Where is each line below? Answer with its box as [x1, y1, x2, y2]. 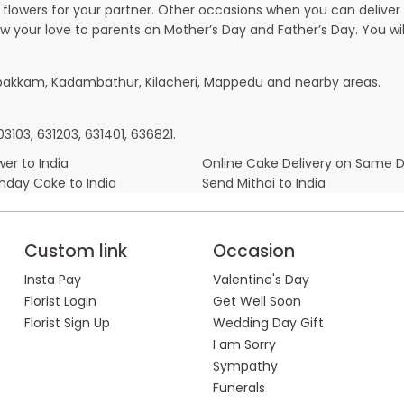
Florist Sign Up [23, 313, 110, 332]
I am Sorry [212, 335, 276, 353]
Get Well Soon [212, 291, 301, 310]
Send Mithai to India [202, 173, 326, 192]
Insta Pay [23, 270, 81, 289]
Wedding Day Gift [212, 313, 324, 332]
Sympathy [212, 356, 278, 375]
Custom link [23, 238, 127, 263]
